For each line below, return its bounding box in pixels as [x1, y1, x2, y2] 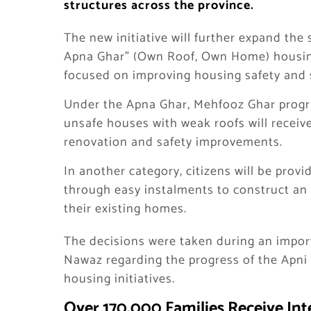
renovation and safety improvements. [64, 132, 283, 153]
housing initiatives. [64, 269, 175, 289]
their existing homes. [64, 199, 187, 219]
